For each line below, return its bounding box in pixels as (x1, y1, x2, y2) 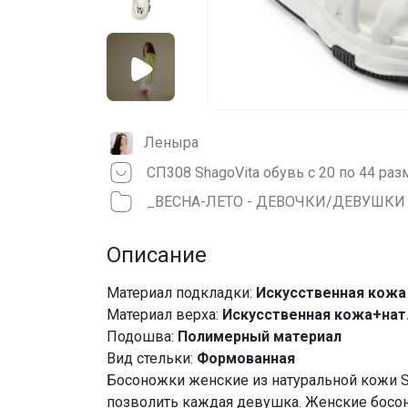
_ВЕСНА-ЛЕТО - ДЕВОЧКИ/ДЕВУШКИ (147, 192, 405, 210)
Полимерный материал (178, 327, 342, 345)
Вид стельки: (107, 349, 197, 367)
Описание (107, 241, 207, 268)
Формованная (197, 349, 295, 367)
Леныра (144, 134, 199, 152)
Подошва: (107, 327, 178, 345)
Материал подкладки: (107, 283, 256, 301)
